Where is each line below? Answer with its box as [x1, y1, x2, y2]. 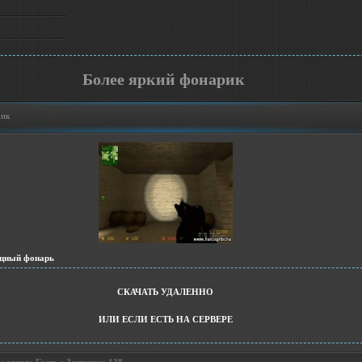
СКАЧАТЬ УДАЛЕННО [117, 286, 213, 297]
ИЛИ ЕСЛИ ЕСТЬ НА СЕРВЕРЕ [98, 314, 233, 324]
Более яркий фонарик [82, 70, 245, 89]
